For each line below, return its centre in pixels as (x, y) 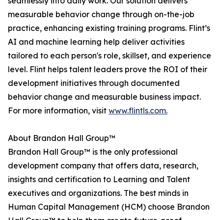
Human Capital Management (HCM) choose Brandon (109, 207)
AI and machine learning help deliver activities (96, 42)
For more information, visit (58, 111)
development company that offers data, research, (103, 166)
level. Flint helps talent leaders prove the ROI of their (108, 69)
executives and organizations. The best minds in (98, 193)
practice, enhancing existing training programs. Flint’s (109, 28)
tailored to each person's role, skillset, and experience (110, 56)
